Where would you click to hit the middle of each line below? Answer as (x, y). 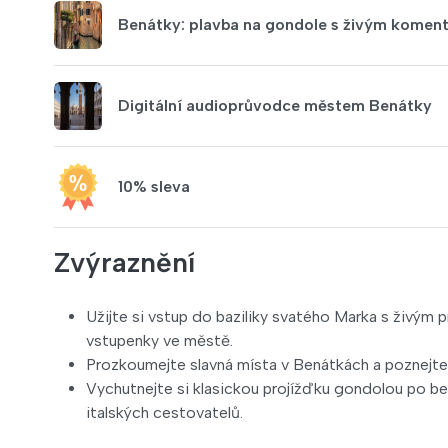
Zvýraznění (124, 262)
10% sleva (154, 186)
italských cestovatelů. (164, 412)
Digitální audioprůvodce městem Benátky (275, 105)
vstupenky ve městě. (159, 340)
